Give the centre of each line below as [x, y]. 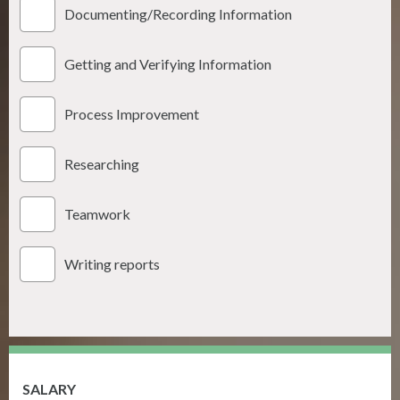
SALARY [49, 389]
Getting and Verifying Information [168, 64]
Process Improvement [132, 114]
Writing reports [112, 264]
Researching [102, 164]
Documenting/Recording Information [178, 14]
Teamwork [97, 214]
